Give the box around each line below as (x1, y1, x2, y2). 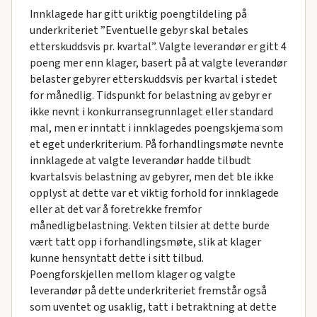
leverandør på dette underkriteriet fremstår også (29, 283, 267, 299)
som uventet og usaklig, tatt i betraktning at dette (29, 299, 277, 316)
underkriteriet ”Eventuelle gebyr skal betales (29, 23, 248, 39)
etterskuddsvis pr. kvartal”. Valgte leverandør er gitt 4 (29, 39, 287, 55)
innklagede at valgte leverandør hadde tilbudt (29, 153, 251, 169)
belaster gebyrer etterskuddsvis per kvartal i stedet (29, 71, 277, 88)
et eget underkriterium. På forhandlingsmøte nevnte (29, 137, 284, 153)
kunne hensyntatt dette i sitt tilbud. (29, 250, 204, 267)
